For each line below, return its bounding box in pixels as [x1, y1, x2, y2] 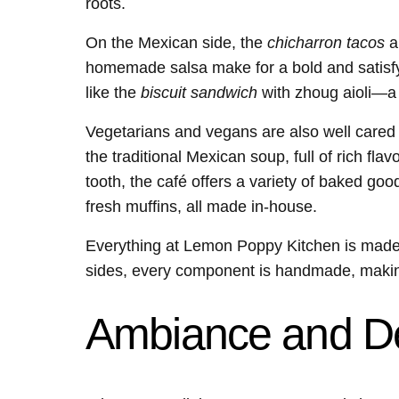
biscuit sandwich [141, 84, 257, 102]
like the [85, 84, 141, 102]
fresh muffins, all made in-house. [85, 198, 317, 216]
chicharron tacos [267, 34, 385, 53]
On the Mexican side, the [85, 34, 267, 53]
